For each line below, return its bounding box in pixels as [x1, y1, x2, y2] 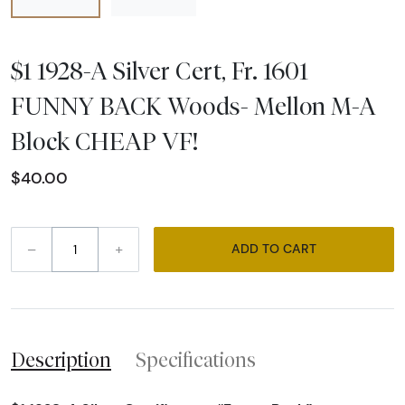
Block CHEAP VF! [11, 126, 198, 155]
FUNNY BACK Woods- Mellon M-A [11, 90, 376, 120]
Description [11, 347, 111, 372]
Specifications [136, 347, 256, 372]
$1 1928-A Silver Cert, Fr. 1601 [11, 55, 308, 85]
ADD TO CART [283, 240, 316, 258]
